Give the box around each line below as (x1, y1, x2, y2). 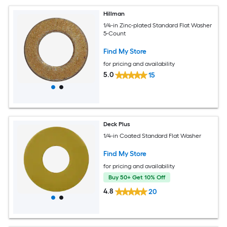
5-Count (103, 29, 126, 37)
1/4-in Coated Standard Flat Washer (103, 132, 202, 139)
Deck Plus (103, 120, 131, 128)
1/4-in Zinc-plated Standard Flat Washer (103, 21, 212, 29)
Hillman (103, 10, 125, 17)
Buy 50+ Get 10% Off (108, 173, 166, 181)
